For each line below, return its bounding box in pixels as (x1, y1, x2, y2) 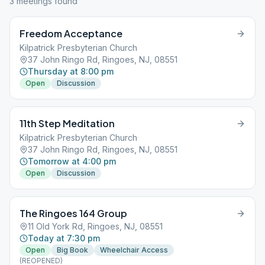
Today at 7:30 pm (28, 233, 100, 243)
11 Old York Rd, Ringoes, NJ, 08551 (28, 221, 163, 231)
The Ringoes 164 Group (20, 207, 127, 219)
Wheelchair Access (100, 245, 168, 254)
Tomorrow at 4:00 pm (28, 156, 116, 166)
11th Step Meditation (20, 117, 115, 130)
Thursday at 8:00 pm (28, 66, 114, 76)
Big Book (57, 245, 88, 254)
